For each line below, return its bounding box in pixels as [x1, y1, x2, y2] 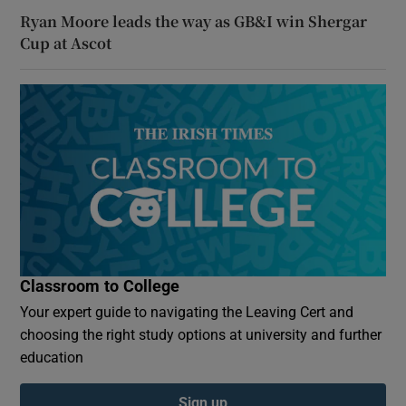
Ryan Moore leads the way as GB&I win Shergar [20, 10, 368, 32]
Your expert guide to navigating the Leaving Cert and [20, 304, 354, 319]
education [20, 349, 84, 364]
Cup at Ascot [20, 32, 112, 53]
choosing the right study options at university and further [20, 326, 382, 342]
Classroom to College [20, 277, 180, 295]
